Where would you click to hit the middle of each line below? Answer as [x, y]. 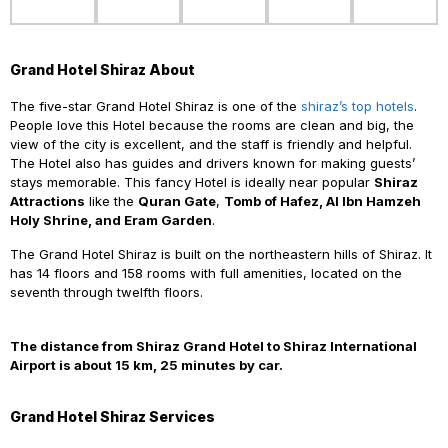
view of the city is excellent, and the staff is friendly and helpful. [211, 144]
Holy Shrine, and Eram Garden [111, 220]
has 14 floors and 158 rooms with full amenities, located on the [206, 273]
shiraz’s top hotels [357, 106]
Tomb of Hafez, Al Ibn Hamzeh [322, 201]
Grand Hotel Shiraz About [102, 70]
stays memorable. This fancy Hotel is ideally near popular [192, 182]
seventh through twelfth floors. [106, 292]
